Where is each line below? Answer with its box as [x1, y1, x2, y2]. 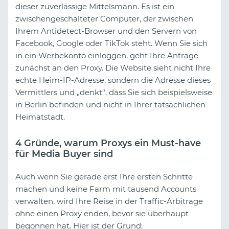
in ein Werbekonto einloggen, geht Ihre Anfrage [15, 51, 198, 61]
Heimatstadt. [15, 112, 65, 122]
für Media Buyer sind [15, 148, 113, 160]
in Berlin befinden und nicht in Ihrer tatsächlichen [15, 100, 205, 110]
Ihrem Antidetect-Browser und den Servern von [15, 26, 197, 36]
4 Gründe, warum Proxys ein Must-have [15, 138, 201, 149]
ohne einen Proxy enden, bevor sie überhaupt [15, 208, 189, 218]
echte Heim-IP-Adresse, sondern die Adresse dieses [15, 75, 211, 85]
